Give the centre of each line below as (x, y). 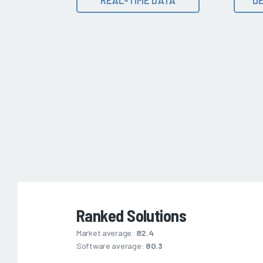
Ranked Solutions (131, 216)
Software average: (111, 246)
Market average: (106, 233)
